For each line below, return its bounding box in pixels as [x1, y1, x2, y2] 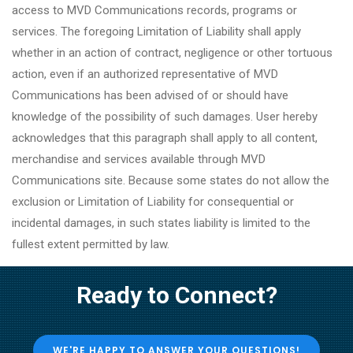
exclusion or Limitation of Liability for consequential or [12, 195, 294, 209]
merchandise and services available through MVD [12, 152, 266, 166]
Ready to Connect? [76, 281, 277, 309]
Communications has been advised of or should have [12, 88, 288, 102]
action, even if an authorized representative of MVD [12, 67, 278, 81]
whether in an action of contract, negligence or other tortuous [12, 46, 333, 60]
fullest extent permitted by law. [12, 237, 169, 251]
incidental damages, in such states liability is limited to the [12, 216, 310, 230]
